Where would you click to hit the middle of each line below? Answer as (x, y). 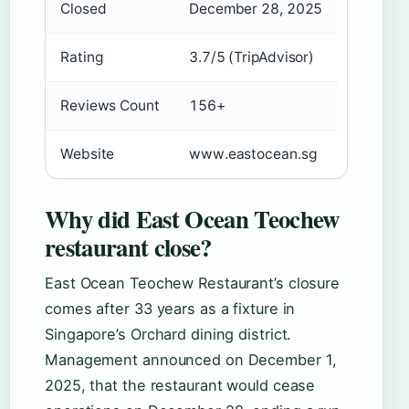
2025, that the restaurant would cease (180, 386)
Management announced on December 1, (191, 360)
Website (88, 154)
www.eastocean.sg (253, 154)
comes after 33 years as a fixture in (170, 309)
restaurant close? (128, 247)
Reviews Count (110, 106)
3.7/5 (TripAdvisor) (252, 58)
